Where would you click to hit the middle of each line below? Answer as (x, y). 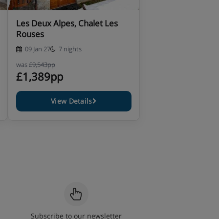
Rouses (30, 34)
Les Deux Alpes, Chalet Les (67, 23)
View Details (72, 101)
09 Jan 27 (38, 49)
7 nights (70, 49)
